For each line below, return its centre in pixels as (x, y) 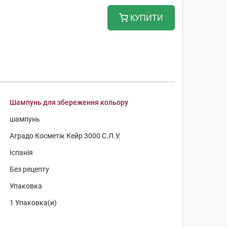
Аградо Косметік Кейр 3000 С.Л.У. (65, 136)
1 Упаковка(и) (33, 203)
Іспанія (22, 153)
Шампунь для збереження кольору (69, 102)
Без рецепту (30, 169)
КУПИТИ (146, 18)
